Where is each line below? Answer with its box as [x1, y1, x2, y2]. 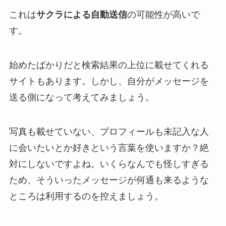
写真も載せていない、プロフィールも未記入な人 [9, 126, 209, 137]
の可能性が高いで [127, 9, 200, 20]
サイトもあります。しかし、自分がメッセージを [9, 76, 209, 86]
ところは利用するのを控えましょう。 [9, 191, 163, 201]
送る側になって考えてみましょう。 [9, 92, 154, 102]
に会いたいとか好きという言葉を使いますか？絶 [9, 142, 209, 153]
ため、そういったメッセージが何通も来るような [9, 175, 209, 185]
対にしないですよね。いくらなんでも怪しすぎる [9, 158, 209, 169]
